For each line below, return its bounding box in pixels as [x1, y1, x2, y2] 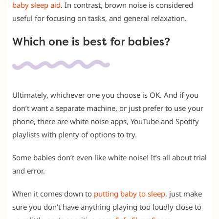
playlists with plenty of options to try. [12, 129, 137, 139]
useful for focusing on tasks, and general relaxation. [12, 13, 187, 23]
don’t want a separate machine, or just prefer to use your [12, 103, 203, 113]
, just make [165, 188, 202, 198]
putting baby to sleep [94, 188, 165, 198]
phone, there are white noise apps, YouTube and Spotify [12, 116, 199, 126]
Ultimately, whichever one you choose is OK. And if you [12, 89, 198, 100]
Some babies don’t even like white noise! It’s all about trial [12, 152, 207, 162]
